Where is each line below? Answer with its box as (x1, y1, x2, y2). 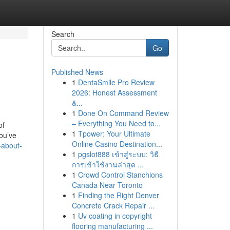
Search (51, 29, 74, 39)
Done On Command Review (78, 108, 169, 118)
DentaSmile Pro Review (78, 77, 155, 87)
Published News (51, 67, 103, 77)
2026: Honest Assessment (71, 87, 157, 98)
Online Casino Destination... (71, 139, 162, 149)
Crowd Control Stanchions (78, 169, 163, 180)
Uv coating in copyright (78, 210, 152, 221)
